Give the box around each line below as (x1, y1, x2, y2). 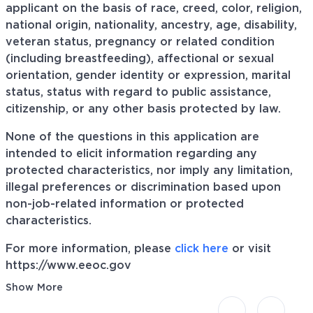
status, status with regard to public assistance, (6, 87, 271, 99)
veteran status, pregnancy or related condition (6, 36, 275, 48)
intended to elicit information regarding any (6, 148, 257, 160)
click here (175, 243, 228, 255)
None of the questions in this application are (6, 131, 259, 143)
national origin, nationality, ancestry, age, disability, (6, 20, 297, 31)
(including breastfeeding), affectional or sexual (6, 53, 274, 65)
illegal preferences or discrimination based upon (6, 182, 281, 194)
